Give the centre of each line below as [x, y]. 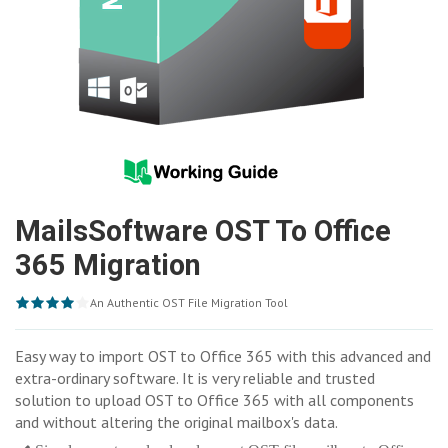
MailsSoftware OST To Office [203, 231]
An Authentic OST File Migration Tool [189, 302]
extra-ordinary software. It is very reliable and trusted [195, 378]
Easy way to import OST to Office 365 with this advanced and [223, 356]
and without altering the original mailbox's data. [176, 422]
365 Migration [108, 265]
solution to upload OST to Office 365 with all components [214, 400]
